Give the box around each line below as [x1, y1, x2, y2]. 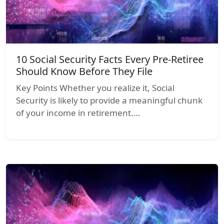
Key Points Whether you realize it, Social [16, 81, 174, 93]
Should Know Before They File [16, 64, 152, 78]
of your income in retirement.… [16, 106, 140, 118]
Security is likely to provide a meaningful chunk [16, 94, 202, 106]
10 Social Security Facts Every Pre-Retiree [16, 52, 203, 66]
